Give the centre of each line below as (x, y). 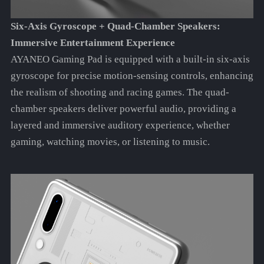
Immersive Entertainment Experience (93, 43)
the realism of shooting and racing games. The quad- (120, 93)
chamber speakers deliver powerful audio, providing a (123, 109)
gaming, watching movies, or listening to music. (110, 142)
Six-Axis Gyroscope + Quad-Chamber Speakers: (115, 27)
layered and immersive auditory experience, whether (120, 126)
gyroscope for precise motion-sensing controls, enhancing (132, 76)
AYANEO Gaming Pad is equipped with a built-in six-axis (130, 60)
